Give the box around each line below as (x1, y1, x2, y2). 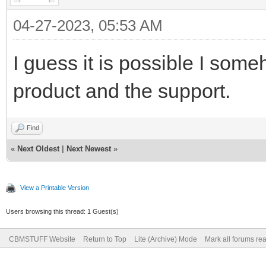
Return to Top (83, 235, 126, 243)
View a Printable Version (20, 183, 89, 191)
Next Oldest (17, 144, 59, 153)
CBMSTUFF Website (9, 235, 75, 243)
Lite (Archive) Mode (134, 235, 197, 243)
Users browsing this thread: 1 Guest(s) (6, 207, 119, 215)
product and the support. (13, 79, 230, 102)
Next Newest (66, 144, 111, 153)
